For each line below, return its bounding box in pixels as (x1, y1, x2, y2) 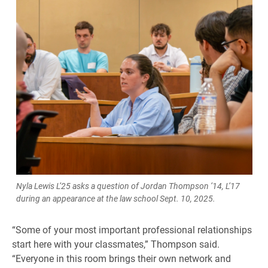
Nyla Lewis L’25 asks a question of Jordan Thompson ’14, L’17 (16, 180, 240, 192)
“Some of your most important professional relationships (12, 223, 252, 236)
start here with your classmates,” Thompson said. (12, 237, 220, 251)
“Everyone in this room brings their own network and (12, 252, 231, 265)
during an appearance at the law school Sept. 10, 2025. (16, 193, 215, 205)
